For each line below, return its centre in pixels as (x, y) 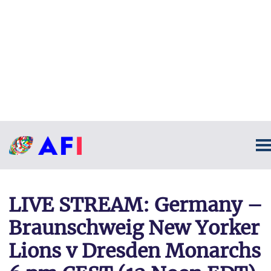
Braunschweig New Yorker (134, 228)
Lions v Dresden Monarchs (135, 251)
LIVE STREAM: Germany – (135, 205)
